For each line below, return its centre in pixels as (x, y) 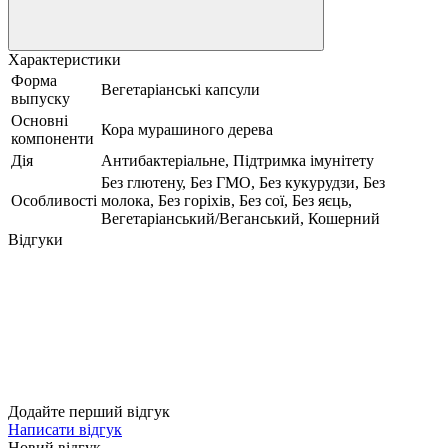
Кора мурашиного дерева (187, 129)
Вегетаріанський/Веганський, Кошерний (240, 218)
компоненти (52, 138)
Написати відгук (65, 429)
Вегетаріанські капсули (180, 89)
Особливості (54, 200)
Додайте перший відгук (89, 411)
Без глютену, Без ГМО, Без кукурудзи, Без (243, 182)
